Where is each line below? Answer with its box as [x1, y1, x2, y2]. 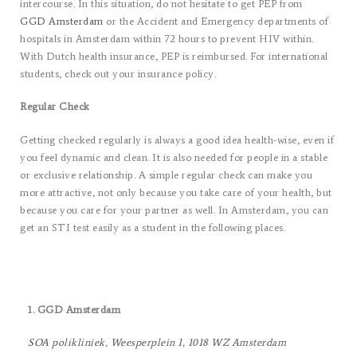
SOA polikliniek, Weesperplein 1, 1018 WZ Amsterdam [28, 336, 286, 348]
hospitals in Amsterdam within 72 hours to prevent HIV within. [20, 32, 314, 45]
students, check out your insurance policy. [20, 67, 216, 80]
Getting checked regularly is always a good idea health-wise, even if [20, 133, 334, 146]
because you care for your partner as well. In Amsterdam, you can [20, 203, 328, 216]
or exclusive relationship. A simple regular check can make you [20, 168, 312, 181]
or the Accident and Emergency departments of [103, 14, 328, 27]
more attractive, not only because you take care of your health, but [20, 186, 332, 198]
